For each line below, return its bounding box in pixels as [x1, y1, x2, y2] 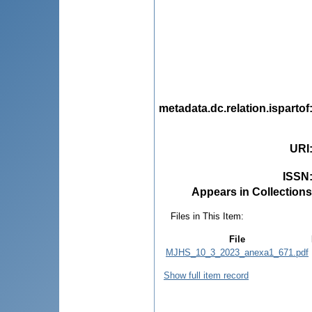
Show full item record [164, 270, 249, 281]
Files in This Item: [171, 210, 244, 221]
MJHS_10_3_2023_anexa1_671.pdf [166, 247, 309, 258]
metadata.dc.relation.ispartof [159, 102, 309, 114]
